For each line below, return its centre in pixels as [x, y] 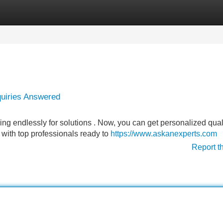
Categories [20, 12]
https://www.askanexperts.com [164, 134]
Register [70, 12]
